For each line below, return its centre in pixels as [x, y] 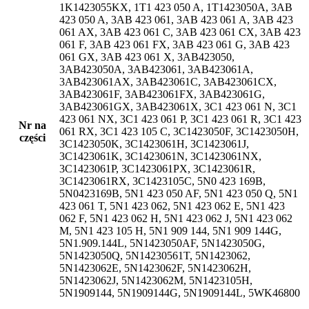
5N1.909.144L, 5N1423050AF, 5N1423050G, [162, 243]
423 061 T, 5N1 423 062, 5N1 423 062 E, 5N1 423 [172, 206]
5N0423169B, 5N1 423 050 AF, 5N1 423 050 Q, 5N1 [179, 193]
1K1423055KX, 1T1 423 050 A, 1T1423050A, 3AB [176, 7]
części [32, 138]
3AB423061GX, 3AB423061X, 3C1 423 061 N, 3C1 [178, 107]
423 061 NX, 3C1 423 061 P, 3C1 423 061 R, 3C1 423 [180, 119]
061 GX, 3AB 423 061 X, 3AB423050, [147, 57]
